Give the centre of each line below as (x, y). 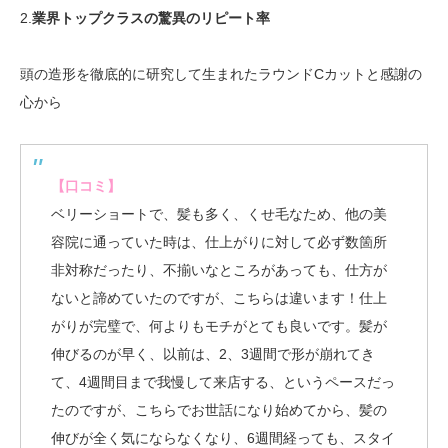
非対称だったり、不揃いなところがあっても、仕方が (219, 269)
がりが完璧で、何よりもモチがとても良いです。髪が (219, 325)
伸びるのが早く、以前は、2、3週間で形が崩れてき (213, 353)
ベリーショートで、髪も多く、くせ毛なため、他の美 (219, 213)
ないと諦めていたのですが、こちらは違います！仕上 (219, 297)
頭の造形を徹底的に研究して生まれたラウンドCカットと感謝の (221, 73)
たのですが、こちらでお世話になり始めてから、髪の (219, 409)
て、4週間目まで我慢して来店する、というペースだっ (223, 381)
